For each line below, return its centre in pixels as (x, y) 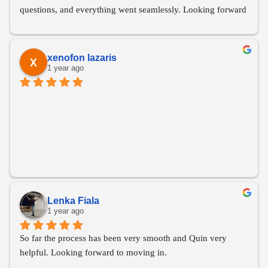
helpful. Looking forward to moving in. (93, 253)
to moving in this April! (63, 24)
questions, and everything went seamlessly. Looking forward (133, 10)
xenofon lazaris (82, 57)
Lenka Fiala (73, 200)
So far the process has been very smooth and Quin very (123, 238)
